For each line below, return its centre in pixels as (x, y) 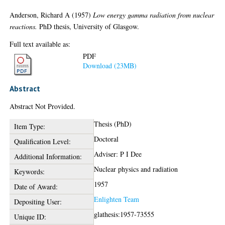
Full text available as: (40, 44)
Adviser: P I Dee (118, 154)
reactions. (24, 26)
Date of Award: (36, 187)
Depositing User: (38, 202)
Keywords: (29, 172)
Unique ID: (30, 217)
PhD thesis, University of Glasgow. (88, 26)
